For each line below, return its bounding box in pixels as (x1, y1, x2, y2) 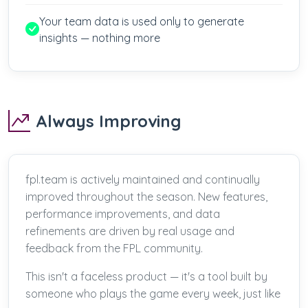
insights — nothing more (39, 30, 160, 45)
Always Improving (36, 110, 181, 131)
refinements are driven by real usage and (25, 223, 234, 238)
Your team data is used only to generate (39, 14, 244, 28)
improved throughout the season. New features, (25, 189, 267, 203)
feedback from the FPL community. (25, 241, 203, 255)
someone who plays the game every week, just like (25, 286, 280, 300)
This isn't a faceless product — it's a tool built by (25, 269, 267, 283)
